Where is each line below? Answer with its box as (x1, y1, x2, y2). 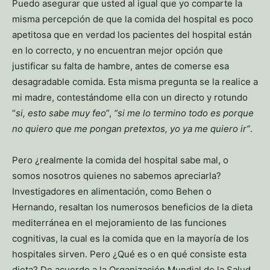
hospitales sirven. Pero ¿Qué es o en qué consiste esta (12, 248, 246, 260)
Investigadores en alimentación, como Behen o (12, 185, 212, 197)
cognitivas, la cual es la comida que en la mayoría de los (12, 232, 249, 244)
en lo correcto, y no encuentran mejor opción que (12, 44, 223, 56)
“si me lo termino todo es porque (114, 107, 254, 119)
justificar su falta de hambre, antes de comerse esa (12, 60, 229, 72)
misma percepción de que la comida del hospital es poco (12, 13, 253, 25)
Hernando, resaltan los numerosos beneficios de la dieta (12, 201, 253, 213)
